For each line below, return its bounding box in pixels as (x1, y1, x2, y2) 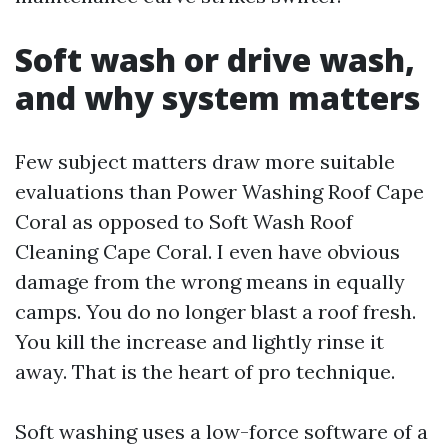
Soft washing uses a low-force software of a (15, 419, 428, 444)
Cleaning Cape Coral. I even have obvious (15, 239, 400, 264)
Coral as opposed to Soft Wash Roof (15, 209, 353, 234)
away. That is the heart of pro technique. (15, 359, 395, 384)
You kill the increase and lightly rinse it (15, 329, 384, 354)
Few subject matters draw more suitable (15, 149, 395, 174)
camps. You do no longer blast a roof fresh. (15, 299, 416, 324)
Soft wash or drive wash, (15, 38, 415, 81)
